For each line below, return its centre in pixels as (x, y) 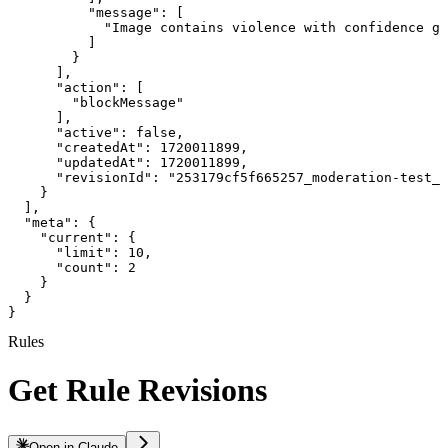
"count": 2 (72, 267)
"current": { (72, 237)
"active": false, (96, 132)
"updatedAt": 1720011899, (128, 162)
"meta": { (52, 222)
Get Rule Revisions (137, 390)
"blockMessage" (96, 102)
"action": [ (76, 87)
